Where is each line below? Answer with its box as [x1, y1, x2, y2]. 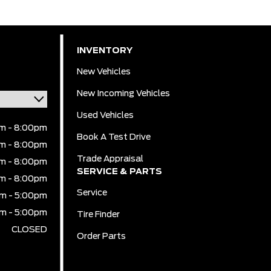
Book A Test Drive [77, 133, 151, 142]
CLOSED [11, 226, 48, 234]
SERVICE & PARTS [77, 168, 163, 176]
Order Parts [77, 232, 126, 241]
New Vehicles [77, 68, 131, 76]
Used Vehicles [77, 111, 134, 120]
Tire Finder [77, 211, 120, 219]
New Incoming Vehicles [77, 90, 171, 98]
